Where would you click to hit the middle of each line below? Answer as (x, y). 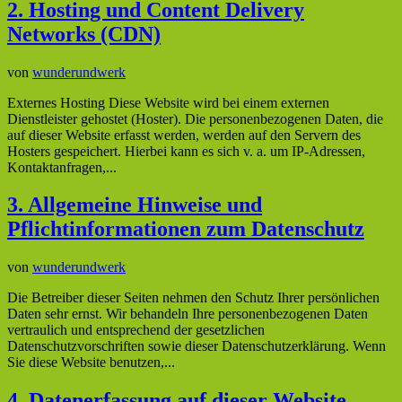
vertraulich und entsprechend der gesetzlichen (136, 330)
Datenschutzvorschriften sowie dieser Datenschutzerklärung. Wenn (197, 346)
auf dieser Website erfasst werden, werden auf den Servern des (184, 135)
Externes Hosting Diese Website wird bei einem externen (168, 102)
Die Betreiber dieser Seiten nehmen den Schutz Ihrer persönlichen (193, 298)
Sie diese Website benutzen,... (91, 363)
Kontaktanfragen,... (62, 167)
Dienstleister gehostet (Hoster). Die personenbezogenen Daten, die (195, 118)
